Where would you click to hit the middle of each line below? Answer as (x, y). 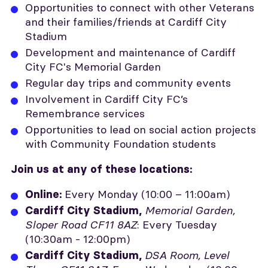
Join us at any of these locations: (101, 170)
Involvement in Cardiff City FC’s (106, 99)
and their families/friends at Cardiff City (126, 22)
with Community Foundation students (121, 144)
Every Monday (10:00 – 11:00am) (147, 194)
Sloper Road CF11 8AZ (81, 225)
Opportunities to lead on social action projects (141, 130)
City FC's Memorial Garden (93, 67)
